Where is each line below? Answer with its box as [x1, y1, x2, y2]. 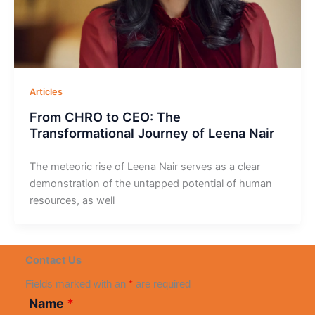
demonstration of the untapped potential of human [29, 176, 272, 190]
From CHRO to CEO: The [29, 108, 181, 124]
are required [132, 278, 191, 290]
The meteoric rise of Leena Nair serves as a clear [29, 160, 260, 173]
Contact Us [25, 254, 82, 267]
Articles [29, 86, 63, 98]
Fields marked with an [25, 278, 129, 290]
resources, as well [29, 193, 115, 207]
